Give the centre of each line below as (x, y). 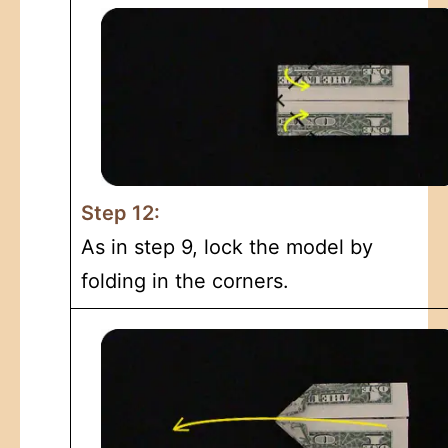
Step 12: (120, 212)
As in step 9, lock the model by (227, 246)
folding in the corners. (185, 280)
